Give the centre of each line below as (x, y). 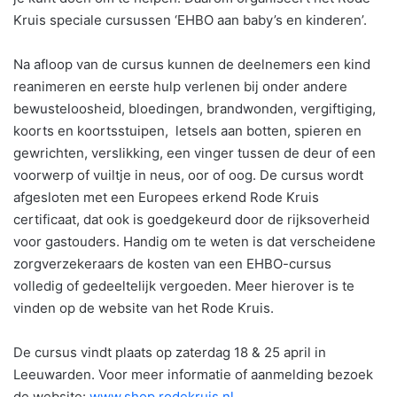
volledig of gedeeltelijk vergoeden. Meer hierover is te (184, 285)
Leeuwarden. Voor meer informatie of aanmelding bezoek (193, 374)
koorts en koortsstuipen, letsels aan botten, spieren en (187, 130)
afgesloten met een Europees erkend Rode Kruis (166, 197)
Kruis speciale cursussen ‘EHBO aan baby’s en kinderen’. (190, 19)
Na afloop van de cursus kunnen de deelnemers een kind (192, 64)
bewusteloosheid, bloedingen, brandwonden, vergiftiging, (196, 108)
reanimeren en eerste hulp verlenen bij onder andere (180, 86)
